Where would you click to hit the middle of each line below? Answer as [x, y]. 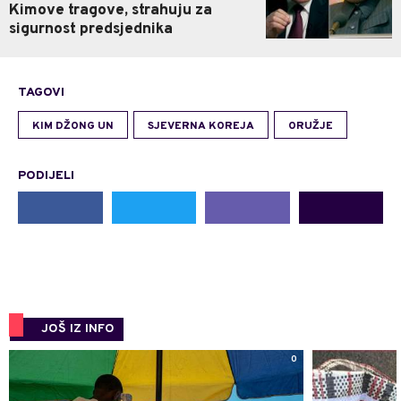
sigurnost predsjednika [91, 30]
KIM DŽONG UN [73, 127]
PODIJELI [46, 176]
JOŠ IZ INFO [78, 329]
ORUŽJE [311, 127]
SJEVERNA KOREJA [201, 127]
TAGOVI [41, 93]
